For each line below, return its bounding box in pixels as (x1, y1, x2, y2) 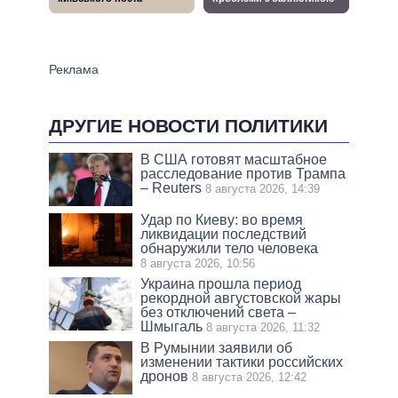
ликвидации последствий (140, 227, 307, 243)
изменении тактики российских (140, 354, 344, 370)
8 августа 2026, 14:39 (205, 182, 321, 196)
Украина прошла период (140, 276, 302, 292)
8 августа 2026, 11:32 (206, 321, 321, 335)
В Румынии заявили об (140, 340, 293, 356)
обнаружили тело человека (140, 241, 319, 257)
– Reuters (140, 180, 203, 196)
